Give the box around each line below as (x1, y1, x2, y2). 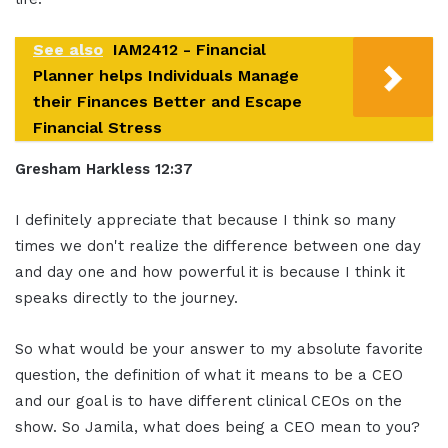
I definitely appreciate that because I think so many (15, 210, 396, 229)
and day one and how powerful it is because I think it (15, 262, 405, 281)
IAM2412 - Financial (113, 39, 266, 59)
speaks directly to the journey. (15, 288, 238, 307)
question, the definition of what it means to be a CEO (15, 365, 403, 384)
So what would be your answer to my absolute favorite (15, 339, 423, 358)
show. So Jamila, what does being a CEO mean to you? (15, 417, 420, 436)
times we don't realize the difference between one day (15, 236, 421, 255)
